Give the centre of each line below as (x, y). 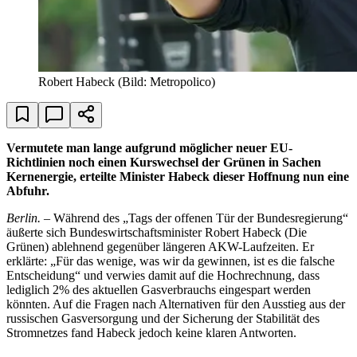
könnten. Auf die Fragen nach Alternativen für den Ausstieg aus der (176, 304)
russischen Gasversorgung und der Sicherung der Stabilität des (163, 318)
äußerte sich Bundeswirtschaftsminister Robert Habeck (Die (157, 232)
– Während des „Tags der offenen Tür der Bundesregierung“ (196, 218)
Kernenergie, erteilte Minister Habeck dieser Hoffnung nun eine (178, 176)
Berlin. (25, 218)
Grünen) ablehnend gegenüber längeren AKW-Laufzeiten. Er (160, 246)
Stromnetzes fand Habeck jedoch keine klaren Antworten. (151, 332)
